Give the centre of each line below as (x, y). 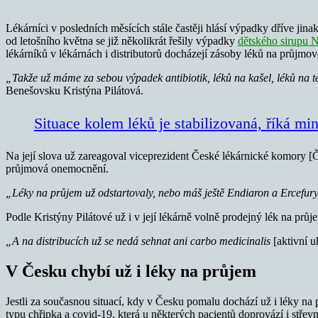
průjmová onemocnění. (57, 168)
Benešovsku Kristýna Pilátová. (75, 90)
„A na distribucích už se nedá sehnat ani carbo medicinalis (138, 241)
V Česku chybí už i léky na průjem (131, 271)
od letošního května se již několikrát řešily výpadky (122, 40)
